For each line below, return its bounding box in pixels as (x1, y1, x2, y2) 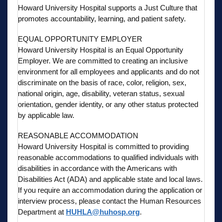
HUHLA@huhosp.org (66, 207, 140, 216)
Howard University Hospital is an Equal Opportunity (18, 45, 183, 54)
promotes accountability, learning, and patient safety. (18, 14, 186, 23)
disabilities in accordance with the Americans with (18, 164, 177, 172)
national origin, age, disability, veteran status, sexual (18, 89, 184, 98)
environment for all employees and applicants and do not (18, 67, 199, 76)
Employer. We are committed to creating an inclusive (18, 56, 188, 65)
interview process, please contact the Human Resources (18, 196, 201, 205)
